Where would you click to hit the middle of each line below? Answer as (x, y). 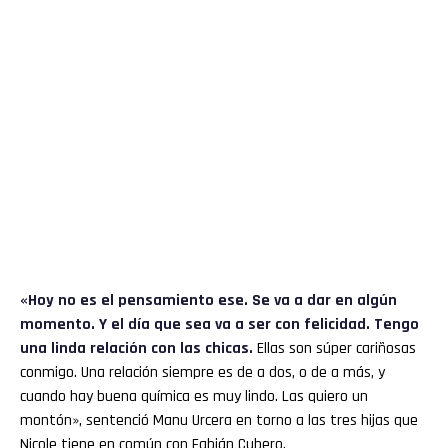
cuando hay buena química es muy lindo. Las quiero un (194, 396)
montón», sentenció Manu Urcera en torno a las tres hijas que (219, 420)
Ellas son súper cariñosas (334, 348)
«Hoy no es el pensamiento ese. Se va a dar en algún (208, 300)
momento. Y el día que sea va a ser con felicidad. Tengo (219, 324)
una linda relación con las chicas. (136, 348)
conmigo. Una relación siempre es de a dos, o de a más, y (202, 372)
